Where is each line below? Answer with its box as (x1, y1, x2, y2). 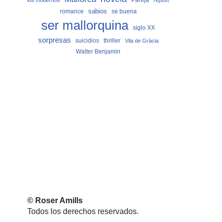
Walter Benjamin (76, 49, 120, 55)
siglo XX (133, 24, 155, 31)
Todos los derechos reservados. (27, 207, 139, 216)
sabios (88, 7, 107, 15)
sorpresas (38, 36, 71, 44)
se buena (111, 8, 137, 14)
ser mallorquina (41, 18, 128, 33)
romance (59, 8, 84, 15)
